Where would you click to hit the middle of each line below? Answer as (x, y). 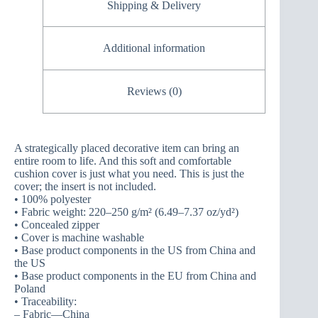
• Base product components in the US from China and (135, 250)
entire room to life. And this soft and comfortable (123, 160)
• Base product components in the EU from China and (135, 275)
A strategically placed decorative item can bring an (127, 148)
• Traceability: (45, 301)
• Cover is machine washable (79, 237)
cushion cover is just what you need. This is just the (129, 173)
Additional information (154, 48)
